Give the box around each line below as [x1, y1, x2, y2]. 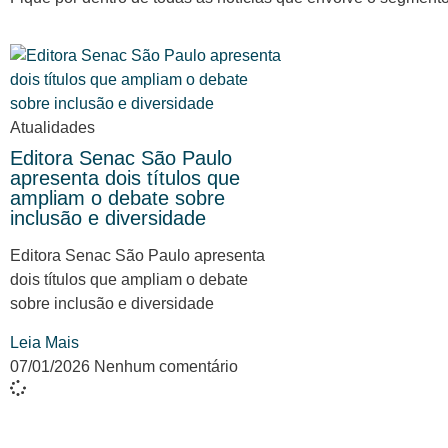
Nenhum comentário [94, 357, 238, 375]
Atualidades [10, 119, 95, 137]
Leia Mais [10, 333, 79, 351]
